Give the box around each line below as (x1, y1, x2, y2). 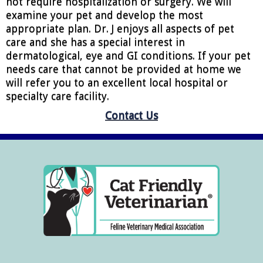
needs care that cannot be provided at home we (6, 63, 241, 75)
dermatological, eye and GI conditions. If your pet (6, 49, 251, 62)
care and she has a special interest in (6, 36, 185, 48)
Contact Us (105, 109, 158, 122)
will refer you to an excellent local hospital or (6, 76, 228, 89)
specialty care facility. (6, 90, 109, 102)
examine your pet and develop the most (6, 9, 203, 21)
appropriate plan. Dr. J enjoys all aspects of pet (6, 22, 234, 35)
